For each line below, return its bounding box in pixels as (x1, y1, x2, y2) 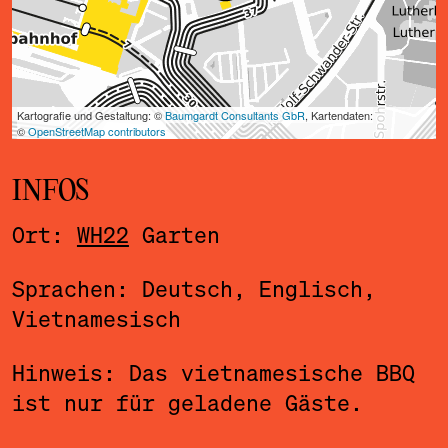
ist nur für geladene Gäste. (11, 388, 363, 416)
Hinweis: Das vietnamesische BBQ (11, 358, 415, 386)
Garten (128, 220, 220, 248)
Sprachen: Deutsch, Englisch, (11, 274, 376, 302)
